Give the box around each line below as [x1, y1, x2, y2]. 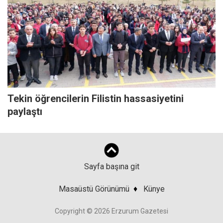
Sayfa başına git [84, 162, 139, 172]
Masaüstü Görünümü [58, 184, 129, 194]
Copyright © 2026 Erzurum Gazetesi [55, 207, 168, 216]
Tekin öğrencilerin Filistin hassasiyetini [7, 93, 184, 105]
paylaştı [7, 106, 42, 118]
